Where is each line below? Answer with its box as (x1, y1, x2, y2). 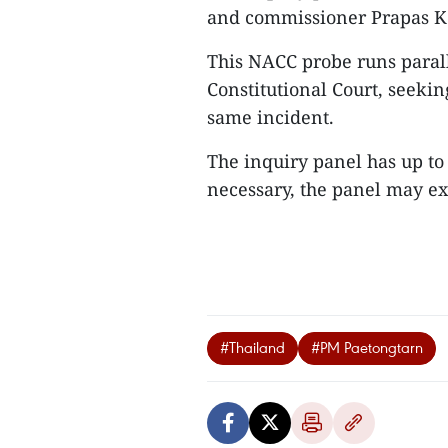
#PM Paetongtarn (311, 337, 423, 357)
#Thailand (220, 337, 285, 357)
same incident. (207, 105, 334, 129)
